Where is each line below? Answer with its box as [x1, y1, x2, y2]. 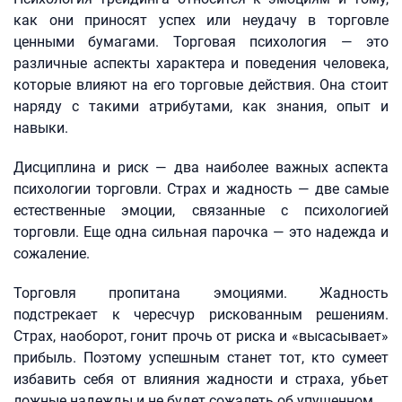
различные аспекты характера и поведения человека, [13, 55, 389, 72]
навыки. [13, 119, 68, 136]
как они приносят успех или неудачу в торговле [13, 12, 389, 29]
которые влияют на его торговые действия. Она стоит [13, 76, 389, 93]
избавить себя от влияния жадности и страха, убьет [13, 371, 389, 388]
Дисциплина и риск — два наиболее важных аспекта [13, 159, 389, 176]
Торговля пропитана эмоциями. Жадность [13, 284, 389, 301]
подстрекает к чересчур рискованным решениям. [13, 306, 389, 323]
